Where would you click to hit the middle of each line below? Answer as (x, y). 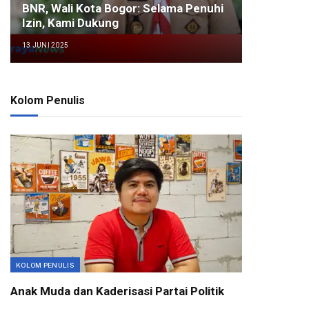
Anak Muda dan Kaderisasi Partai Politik (117, 291)
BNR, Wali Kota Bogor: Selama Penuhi (122, 9)
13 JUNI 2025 (45, 46)
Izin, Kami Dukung (70, 23)
